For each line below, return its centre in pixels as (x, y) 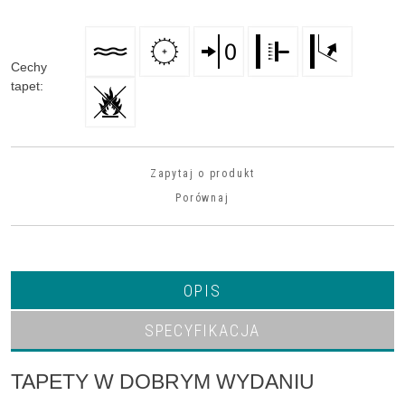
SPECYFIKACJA (202, 331)
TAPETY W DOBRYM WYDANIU (163, 382)
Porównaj (202, 198)
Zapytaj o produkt (202, 174)
